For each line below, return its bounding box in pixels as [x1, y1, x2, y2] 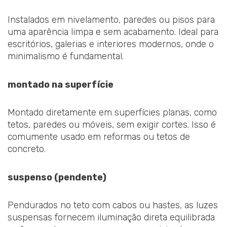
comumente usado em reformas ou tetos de [8, 131, 190, 143]
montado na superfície [8, 79, 113, 90]
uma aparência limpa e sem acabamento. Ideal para [8, 26, 218, 38]
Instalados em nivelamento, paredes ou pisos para [8, 14, 215, 26]
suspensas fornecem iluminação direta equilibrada [8, 212, 215, 223]
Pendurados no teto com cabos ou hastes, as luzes [8, 200, 218, 211]
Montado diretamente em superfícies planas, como [8, 107, 217, 119]
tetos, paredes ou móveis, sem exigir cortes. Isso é [8, 119, 216, 131]
